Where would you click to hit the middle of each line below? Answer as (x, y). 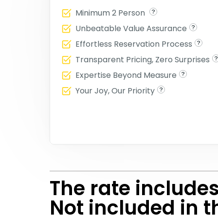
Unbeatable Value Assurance (131, 29)
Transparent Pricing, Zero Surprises (143, 60)
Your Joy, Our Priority (115, 91)
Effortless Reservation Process (134, 44)
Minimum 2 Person (111, 13)
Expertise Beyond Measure (126, 75)
